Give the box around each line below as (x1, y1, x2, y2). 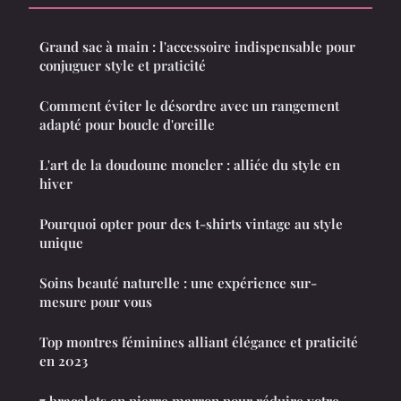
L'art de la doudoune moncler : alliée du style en (39, 156, 340, 175)
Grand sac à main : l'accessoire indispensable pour (39, 38, 355, 56)
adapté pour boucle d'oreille (39, 115, 215, 134)
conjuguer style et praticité (39, 56, 206, 75)
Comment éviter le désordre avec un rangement (39, 97, 339, 115)
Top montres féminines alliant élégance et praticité (39, 333, 358, 352)
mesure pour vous (39, 293, 152, 311)
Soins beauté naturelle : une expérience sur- (39, 274, 317, 293)
